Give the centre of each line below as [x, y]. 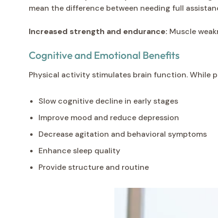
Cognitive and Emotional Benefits [104, 55]
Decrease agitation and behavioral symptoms [123, 134]
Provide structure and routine [94, 167]
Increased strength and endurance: [98, 31]
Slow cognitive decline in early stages [108, 101]
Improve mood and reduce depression [109, 117]
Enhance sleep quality [79, 150]
